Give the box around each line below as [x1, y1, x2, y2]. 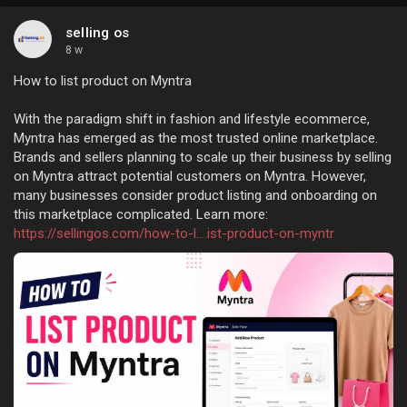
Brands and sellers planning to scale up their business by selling [14, 148, 392, 165]
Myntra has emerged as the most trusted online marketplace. [14, 129, 378, 146]
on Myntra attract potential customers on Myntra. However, [14, 167, 366, 184]
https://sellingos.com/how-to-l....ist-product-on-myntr [14, 224, 334, 242]
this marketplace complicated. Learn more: [14, 205, 268, 223]
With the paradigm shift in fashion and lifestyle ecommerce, [14, 110, 370, 127]
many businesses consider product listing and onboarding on [14, 186, 377, 203]
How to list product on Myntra [14, 72, 192, 89]
